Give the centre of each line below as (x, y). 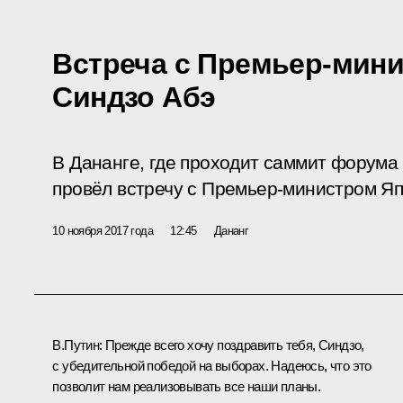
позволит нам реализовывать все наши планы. (187, 386)
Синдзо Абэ (134, 97)
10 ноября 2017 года (103, 230)
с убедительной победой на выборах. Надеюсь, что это (212, 365)
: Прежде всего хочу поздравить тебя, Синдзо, (232, 345)
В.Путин (76, 345)
